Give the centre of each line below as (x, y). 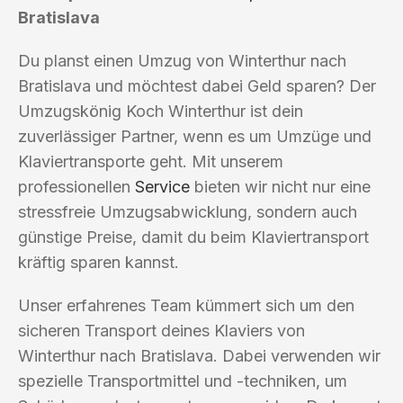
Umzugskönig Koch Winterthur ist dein (161, 111)
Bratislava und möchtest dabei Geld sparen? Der (197, 85)
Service (162, 186)
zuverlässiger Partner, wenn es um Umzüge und (195, 136)
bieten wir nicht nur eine (280, 186)
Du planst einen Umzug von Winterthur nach (182, 60)
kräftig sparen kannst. (99, 262)
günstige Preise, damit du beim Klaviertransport (193, 237)
